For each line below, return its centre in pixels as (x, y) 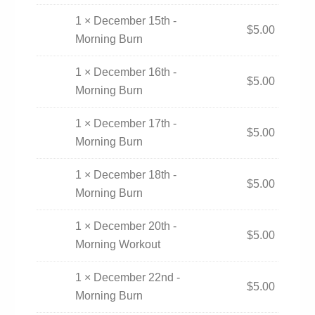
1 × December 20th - (126, 226)
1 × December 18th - (126, 175)
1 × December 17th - (126, 123)
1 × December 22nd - (128, 277)
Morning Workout (118, 244)
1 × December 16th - (126, 72)
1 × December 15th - (126, 21)
